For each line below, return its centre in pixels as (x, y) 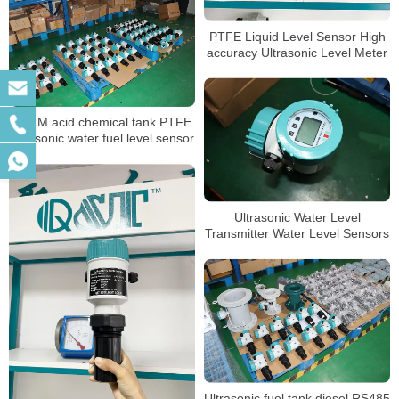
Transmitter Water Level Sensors (297, 233)
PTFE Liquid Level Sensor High (297, 36)
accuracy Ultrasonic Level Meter (297, 52)
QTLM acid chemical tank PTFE (102, 122)
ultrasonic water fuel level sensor (160, 138)
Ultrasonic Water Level (297, 217)
